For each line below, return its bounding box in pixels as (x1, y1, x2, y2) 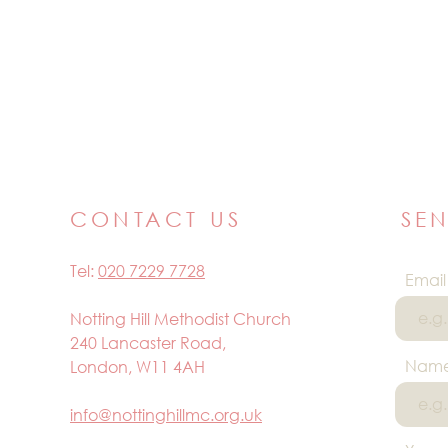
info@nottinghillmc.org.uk (70, 404, 262, 425)
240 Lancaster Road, (70, 332, 226, 353)
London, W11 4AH (70, 356, 205, 377)
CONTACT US (70, 206, 242, 232)
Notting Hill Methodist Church (70, 308, 291, 329)
